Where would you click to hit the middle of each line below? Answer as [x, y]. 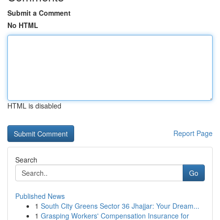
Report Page [193, 133]
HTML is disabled [34, 106]
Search [26, 160]
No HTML [23, 25]
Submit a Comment [39, 13]
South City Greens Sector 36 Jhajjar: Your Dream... [120, 206]
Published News [40, 196]
